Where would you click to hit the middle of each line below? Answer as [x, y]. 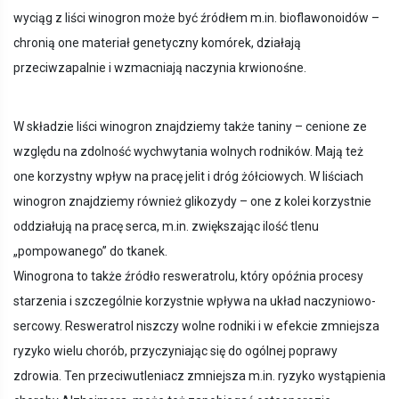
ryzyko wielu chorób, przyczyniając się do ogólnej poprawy [175, 351]
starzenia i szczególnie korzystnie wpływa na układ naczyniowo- [195, 301]
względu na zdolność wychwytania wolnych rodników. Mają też [188, 152]
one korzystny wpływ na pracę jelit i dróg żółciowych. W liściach [188, 177]
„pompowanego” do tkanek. [90, 252]
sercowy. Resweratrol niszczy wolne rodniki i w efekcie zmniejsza [196, 326]
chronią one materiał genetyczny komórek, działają [157, 43]
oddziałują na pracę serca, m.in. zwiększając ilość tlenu [166, 227]
